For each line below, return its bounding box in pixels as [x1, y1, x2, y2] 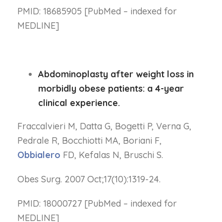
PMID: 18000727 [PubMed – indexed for [17, 198, 177, 209]
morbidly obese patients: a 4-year [38, 83, 184, 94]
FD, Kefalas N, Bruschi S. [60, 149, 163, 161]
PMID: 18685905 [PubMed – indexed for [17, 5, 177, 17]
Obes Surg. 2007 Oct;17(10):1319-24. [17, 173, 161, 185]
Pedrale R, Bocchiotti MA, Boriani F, [17, 135, 162, 146]
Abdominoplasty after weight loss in [38, 68, 194, 80]
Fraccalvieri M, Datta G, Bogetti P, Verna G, [17, 120, 191, 132]
